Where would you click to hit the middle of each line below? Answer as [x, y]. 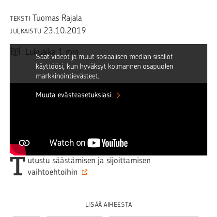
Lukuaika [40, 52]
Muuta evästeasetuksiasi [74, 95]
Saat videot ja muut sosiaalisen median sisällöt [104, 57]
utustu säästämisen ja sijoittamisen [89, 161]
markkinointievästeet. [68, 76]
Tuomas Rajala [57, 18]
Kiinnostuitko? [49, 134]
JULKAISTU [27, 31]
